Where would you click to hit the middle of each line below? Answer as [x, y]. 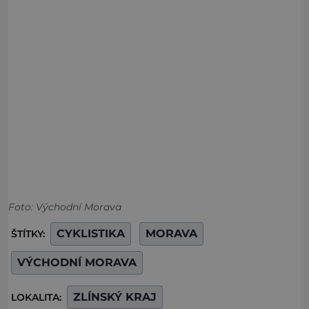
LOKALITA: [38, 297]
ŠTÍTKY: [29, 233]
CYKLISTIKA [91, 233]
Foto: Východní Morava [65, 207]
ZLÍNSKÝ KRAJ [115, 297]
